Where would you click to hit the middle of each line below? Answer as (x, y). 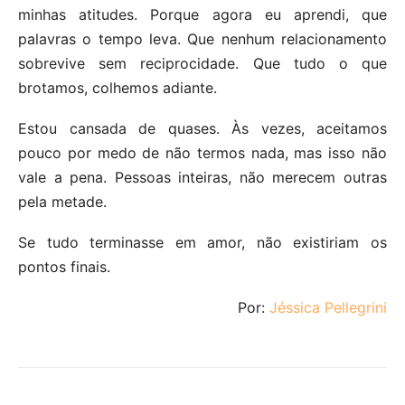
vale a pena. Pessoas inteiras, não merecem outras (202, 177)
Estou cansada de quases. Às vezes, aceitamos (202, 128)
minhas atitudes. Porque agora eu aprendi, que (202, 14)
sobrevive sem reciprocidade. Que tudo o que (202, 63)
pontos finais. (64, 266)
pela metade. (62, 201)
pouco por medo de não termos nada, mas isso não (202, 152)
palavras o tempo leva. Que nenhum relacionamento (202, 38)
